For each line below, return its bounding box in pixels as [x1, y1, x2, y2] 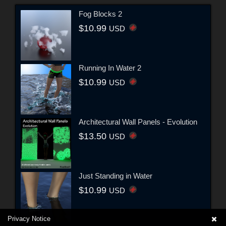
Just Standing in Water [79, 171, 152, 180]
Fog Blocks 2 [79, 9, 122, 18]
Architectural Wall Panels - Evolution [79, 117, 197, 126]
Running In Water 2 [79, 63, 141, 72]
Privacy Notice [8, 215, 50, 222]
